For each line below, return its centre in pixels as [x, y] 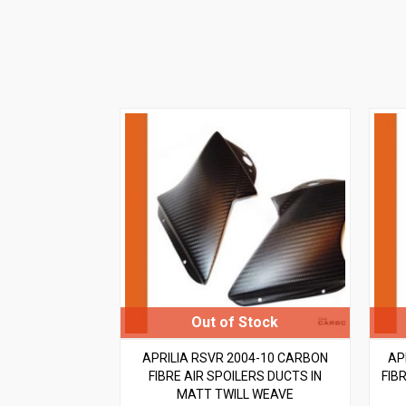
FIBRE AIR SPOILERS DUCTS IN [235, 376]
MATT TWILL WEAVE [235, 394]
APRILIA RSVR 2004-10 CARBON [235, 358]
